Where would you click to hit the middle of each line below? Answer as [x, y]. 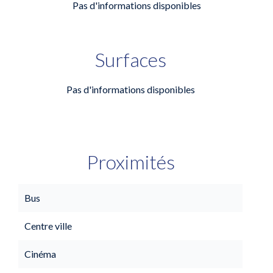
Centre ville [48, 226]
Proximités [130, 162]
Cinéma [40, 254]
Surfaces [130, 59]
